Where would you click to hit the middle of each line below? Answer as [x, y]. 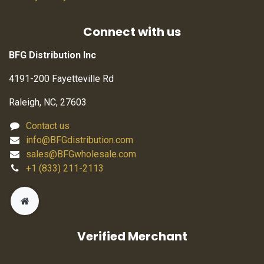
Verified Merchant [132, 236]
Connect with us [132, 32]
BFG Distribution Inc [52, 55]
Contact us [47, 126]
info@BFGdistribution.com [79, 140]
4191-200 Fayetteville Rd [61, 79]
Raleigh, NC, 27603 [48, 103]
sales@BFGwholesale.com [81, 154]
